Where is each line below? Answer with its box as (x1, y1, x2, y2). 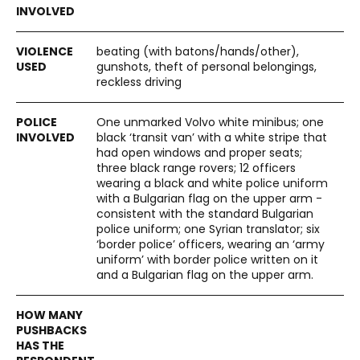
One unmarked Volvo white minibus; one (96, 114, 324, 130)
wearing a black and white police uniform (96, 175, 328, 191)
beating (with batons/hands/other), (96, 43, 299, 59)
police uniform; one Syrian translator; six (96, 221, 320, 237)
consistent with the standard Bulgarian (96, 206, 313, 222)
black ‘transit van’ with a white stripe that (96, 129, 327, 145)
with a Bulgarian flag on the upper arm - (96, 190, 322, 207)
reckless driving (96, 74, 182, 90)
